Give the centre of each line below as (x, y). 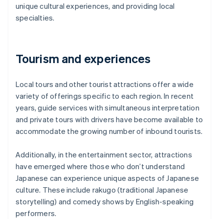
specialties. (35, 18)
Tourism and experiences (83, 59)
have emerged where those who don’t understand (100, 166)
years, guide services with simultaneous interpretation (108, 108)
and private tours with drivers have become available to (109, 120)
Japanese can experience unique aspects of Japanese (108, 178)
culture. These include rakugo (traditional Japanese (102, 190)
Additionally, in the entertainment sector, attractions (104, 155)
